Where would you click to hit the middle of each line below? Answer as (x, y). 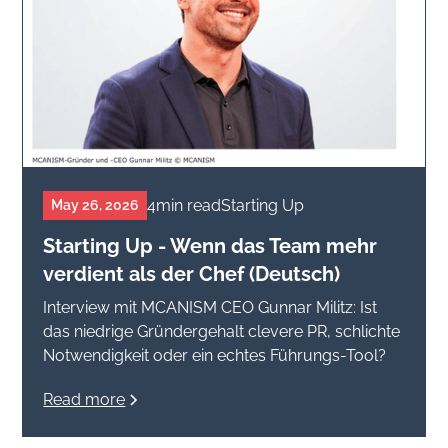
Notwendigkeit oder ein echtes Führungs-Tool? (215, 356)
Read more (84, 400)
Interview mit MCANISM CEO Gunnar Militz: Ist (210, 308)
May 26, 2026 (95, 205)
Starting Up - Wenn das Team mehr (210, 246)
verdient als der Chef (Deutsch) (192, 274)
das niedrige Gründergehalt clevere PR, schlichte (222, 332)
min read (189, 205)
